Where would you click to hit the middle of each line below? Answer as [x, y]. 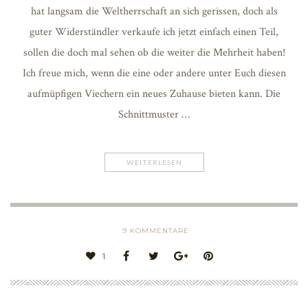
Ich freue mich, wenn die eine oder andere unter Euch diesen [154, 73]
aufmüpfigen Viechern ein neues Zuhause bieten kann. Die [154, 93]
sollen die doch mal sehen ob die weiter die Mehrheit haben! [154, 52]
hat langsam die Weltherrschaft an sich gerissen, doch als [154, 11]
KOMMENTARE [158, 230]
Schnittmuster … [154, 114]
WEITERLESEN [154, 162]
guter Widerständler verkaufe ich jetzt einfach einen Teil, [154, 32]
